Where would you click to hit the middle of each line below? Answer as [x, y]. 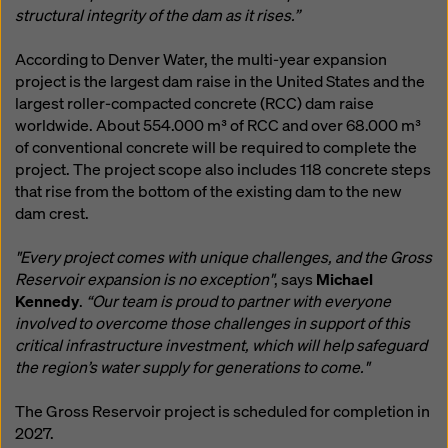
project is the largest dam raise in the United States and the [220, 81]
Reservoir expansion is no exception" [144, 279]
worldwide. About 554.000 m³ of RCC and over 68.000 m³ [218, 125]
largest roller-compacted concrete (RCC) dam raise [194, 103]
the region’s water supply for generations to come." [192, 367]
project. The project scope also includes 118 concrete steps [223, 169]
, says [295, 279]
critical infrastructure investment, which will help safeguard [221, 345]
